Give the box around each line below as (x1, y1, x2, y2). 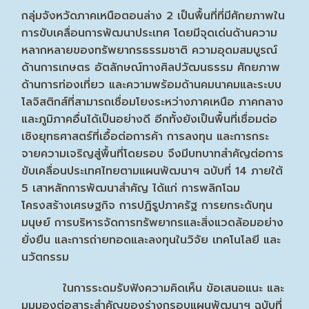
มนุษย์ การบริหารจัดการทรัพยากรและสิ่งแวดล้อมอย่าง (21, 215, 284, 232)
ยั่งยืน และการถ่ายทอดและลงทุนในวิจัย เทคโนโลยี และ (21, 232, 281, 249)
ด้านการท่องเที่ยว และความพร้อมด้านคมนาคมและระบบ (21, 77, 282, 94)
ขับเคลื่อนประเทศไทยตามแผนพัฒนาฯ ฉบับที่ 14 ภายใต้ (21, 163, 283, 180)
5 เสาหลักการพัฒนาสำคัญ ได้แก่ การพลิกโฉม (21, 180, 241, 197)
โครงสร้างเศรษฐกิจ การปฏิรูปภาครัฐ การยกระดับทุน (21, 197, 273, 215)
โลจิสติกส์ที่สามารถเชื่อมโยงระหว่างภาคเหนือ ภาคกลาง (21, 94, 284, 111)
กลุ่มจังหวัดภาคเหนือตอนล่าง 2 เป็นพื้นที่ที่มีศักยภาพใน (21, 8, 286, 25)
